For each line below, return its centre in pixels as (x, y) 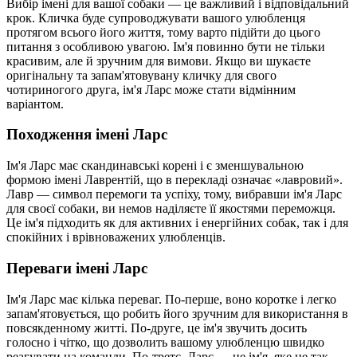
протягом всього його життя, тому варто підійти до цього (163, 32)
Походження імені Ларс (87, 135)
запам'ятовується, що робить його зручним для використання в (177, 313)
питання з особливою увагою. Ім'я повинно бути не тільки (166, 46)
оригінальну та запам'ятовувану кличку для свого (141, 75)
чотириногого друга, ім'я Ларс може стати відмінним (151, 89)
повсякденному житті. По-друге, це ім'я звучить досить (157, 328)
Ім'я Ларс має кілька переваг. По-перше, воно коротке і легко (171, 299)
